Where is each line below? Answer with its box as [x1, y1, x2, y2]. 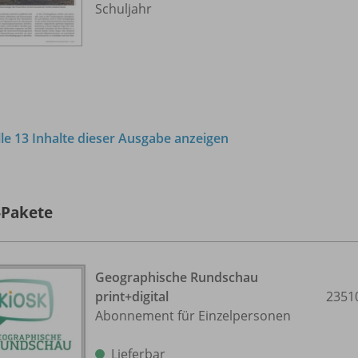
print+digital [95, 288, 169, 306]
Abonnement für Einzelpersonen [95, 307, 291, 325]
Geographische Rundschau [95, 268, 258, 287]
